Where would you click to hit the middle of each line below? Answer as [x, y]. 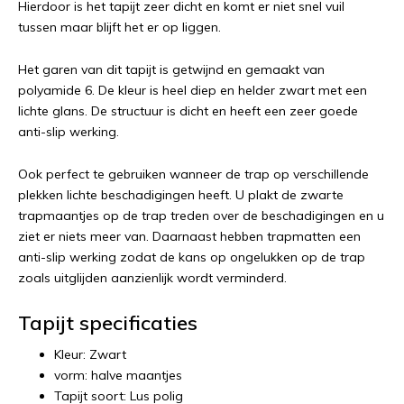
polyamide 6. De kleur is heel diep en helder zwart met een [193, 90]
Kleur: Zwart [90, 354]
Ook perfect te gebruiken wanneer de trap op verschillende [193, 174]
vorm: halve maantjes [118, 375]
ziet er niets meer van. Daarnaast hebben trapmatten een [189, 236]
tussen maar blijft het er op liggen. [119, 27]
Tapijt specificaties [108, 323]
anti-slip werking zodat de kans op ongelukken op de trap [192, 257]
